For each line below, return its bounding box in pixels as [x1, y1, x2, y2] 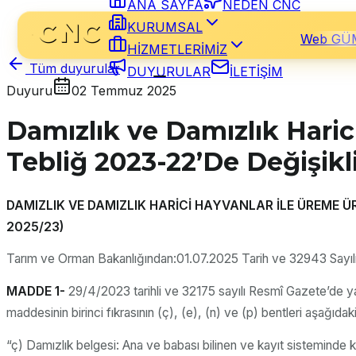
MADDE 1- [6, 284, 65, 300]
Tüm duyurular [29, 60, 120, 76]
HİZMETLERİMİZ [127, 41, 227, 57]
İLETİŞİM [230, 64, 283, 79]
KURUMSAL [127, 19, 203, 35]
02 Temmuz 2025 [72, 83, 176, 99]
